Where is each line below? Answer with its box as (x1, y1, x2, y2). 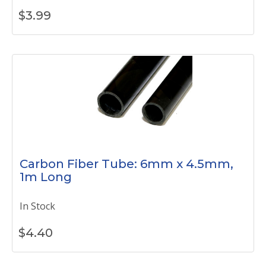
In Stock (20, 199, 55, 213)
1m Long (20, 170, 72, 184)
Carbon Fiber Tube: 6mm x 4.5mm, (20, 157, 233, 171)
